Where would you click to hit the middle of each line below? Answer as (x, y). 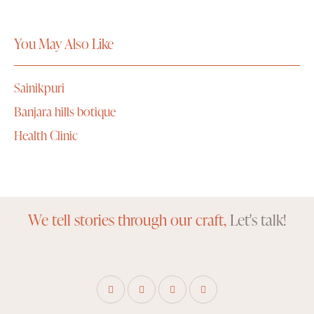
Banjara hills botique (65, 111)
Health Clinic (46, 135)
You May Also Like (64, 44)
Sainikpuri (39, 88)
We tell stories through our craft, (129, 220)
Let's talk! (258, 220)
